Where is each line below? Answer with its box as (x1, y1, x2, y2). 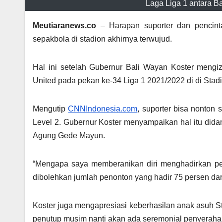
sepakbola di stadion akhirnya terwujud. (33, 34, 172, 43)
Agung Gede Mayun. (33, 131, 105, 140)
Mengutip (33, 104, 68, 113)
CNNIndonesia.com (68, 104, 138, 113)
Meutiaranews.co (33, 21, 96, 30)
